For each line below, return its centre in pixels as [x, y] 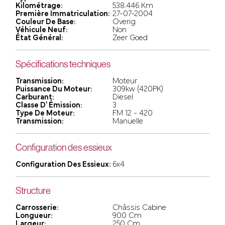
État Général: [40, 38]
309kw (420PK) [138, 89]
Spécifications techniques [63, 64]
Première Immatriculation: [63, 14]
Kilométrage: [39, 6]
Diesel [123, 97]
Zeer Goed [130, 38]
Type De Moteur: [45, 113]
